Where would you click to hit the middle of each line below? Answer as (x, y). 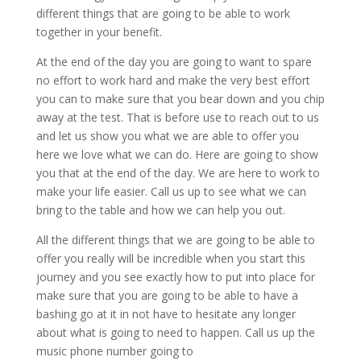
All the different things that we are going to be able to (175, 239)
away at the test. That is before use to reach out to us (177, 117)
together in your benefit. (99, 31)
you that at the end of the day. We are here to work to (178, 172)
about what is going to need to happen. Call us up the (175, 332)
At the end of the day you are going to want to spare (174, 61)
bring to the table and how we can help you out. (160, 210)
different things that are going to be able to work (163, 13)
